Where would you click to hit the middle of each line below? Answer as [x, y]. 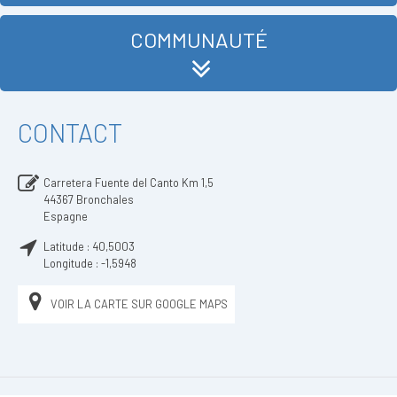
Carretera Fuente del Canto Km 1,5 [128, 183]
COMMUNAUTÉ [198, 39]
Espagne [66, 216]
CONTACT [70, 132]
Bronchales [105, 199]
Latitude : [68, 246]
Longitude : [72, 263]
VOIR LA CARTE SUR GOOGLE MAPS [139, 304]
